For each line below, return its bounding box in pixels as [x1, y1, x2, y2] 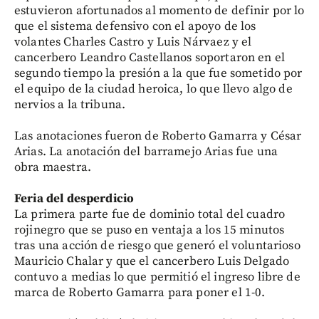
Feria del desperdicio [14, 191, 135, 206]
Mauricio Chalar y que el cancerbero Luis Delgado [14, 253, 290, 269]
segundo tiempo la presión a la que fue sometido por [14, 66, 303, 81]
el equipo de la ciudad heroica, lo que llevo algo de [14, 81, 293, 97]
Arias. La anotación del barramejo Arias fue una [14, 144, 278, 159]
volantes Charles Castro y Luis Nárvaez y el [14, 34, 252, 50]
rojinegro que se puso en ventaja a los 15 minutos [14, 222, 285, 238]
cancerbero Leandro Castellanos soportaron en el [14, 50, 286, 66]
